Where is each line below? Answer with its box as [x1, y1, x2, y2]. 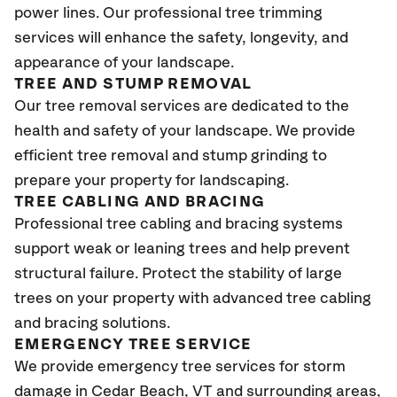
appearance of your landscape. [14, 55, 237, 71]
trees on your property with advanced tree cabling [14, 291, 371, 307]
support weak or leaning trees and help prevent [14, 241, 350, 257]
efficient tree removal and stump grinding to [14, 148, 327, 164]
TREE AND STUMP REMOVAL [14, 76, 253, 92]
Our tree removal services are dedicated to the [14, 98, 349, 114]
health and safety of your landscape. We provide [14, 123, 355, 139]
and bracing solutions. [14, 315, 174, 331]
